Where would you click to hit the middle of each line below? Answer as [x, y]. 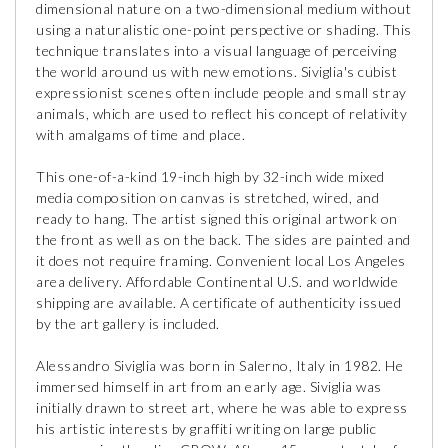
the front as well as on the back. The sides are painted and [223, 239]
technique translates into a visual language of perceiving [216, 50]
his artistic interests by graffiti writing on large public [206, 428]
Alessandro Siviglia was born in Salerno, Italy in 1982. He [219, 365]
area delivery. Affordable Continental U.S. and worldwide [217, 281]
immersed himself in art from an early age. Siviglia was [209, 386]
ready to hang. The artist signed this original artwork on [217, 218]
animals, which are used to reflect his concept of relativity [221, 113]
